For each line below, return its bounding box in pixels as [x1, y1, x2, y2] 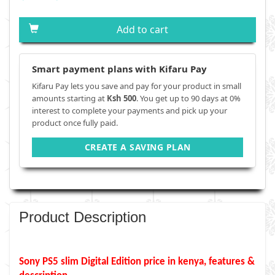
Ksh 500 [107, 93, 136, 104]
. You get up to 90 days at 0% [136, 93, 241, 104]
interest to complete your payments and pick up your [32, 105, 227, 116]
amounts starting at [32, 93, 107, 104]
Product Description [19, 209, 146, 225]
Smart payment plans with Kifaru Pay [32, 63, 207, 75]
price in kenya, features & [141, 257, 255, 267]
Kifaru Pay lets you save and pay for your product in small [32, 80, 241, 91]
